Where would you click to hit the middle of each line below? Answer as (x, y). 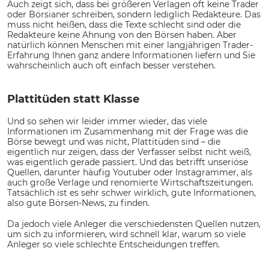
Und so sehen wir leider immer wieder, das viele (107, 122)
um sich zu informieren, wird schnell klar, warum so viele (126, 234)
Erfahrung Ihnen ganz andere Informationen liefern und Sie (131, 56)
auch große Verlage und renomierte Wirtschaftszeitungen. (130, 183)
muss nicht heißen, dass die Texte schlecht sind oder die (124, 25)
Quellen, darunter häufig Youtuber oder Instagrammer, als (130, 173)
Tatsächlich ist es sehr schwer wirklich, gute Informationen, (131, 193)
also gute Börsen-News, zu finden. (78, 203)
